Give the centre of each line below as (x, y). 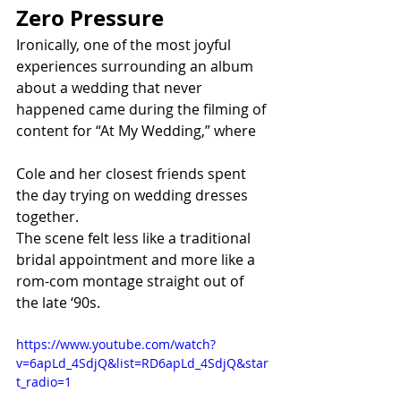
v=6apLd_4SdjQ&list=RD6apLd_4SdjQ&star (142, 363)
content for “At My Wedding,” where (138, 131)
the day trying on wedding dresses (134, 196)
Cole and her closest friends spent (133, 174)
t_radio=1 (44, 382)
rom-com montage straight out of (132, 282)
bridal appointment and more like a (137, 260)
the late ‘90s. (58, 303)
